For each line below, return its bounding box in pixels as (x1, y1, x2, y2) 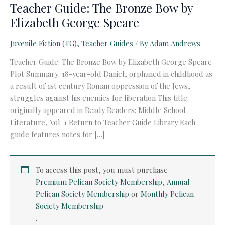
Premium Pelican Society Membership (36, 176, 163, 187)
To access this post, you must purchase (36, 164, 168, 175)
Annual (167, 176, 190, 187)
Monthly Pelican (141, 188, 194, 199)
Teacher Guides (81, 38, 133, 48)
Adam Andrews (150, 38, 200, 48)
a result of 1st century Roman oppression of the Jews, (10, 81, 190, 91)
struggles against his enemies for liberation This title (10, 93, 187, 103)
